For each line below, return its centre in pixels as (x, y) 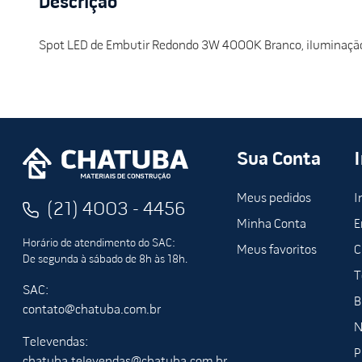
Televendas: (55, 343)
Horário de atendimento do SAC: (99, 244)
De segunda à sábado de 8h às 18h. (105, 260)
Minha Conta (272, 225)
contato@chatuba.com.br (92, 311)
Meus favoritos (277, 251)
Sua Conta (279, 160)
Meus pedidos (274, 199)
